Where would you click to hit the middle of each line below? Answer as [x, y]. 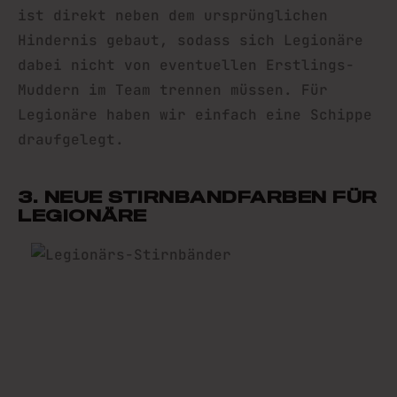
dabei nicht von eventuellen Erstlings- [186, 65]
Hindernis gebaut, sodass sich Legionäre [191, 40]
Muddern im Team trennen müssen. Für [173, 90]
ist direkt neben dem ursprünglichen [173, 16]
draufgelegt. [71, 140]
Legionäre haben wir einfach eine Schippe [195, 115]
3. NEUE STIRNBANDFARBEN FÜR [198, 197]
